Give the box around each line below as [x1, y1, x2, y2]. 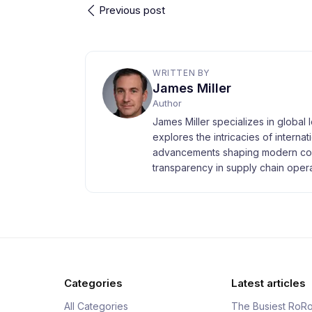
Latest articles [231, 276, 306, 290]
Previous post [99, 3, 165, 17]
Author [153, 97, 182, 109]
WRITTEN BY [153, 68, 210, 78]
